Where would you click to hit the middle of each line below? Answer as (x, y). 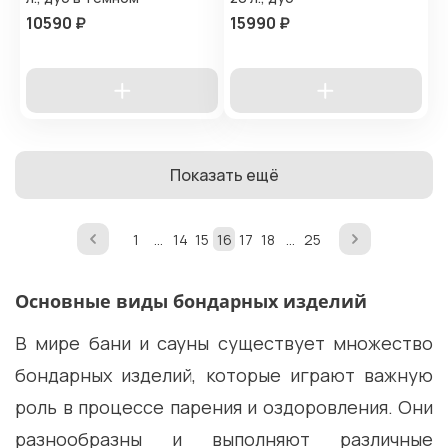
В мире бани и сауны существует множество (224, 343)
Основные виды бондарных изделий (191, 301)
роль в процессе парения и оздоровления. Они (224, 407)
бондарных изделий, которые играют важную (224, 375)
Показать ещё (224, 175)
